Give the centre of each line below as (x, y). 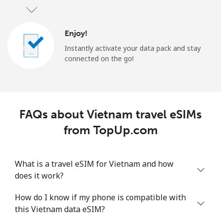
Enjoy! (76, 34)
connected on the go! (99, 59)
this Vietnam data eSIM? (60, 209)
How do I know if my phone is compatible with (100, 197)
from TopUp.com (110, 130)
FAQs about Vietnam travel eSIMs (110, 114)
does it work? (39, 175)
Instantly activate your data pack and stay (133, 48)
